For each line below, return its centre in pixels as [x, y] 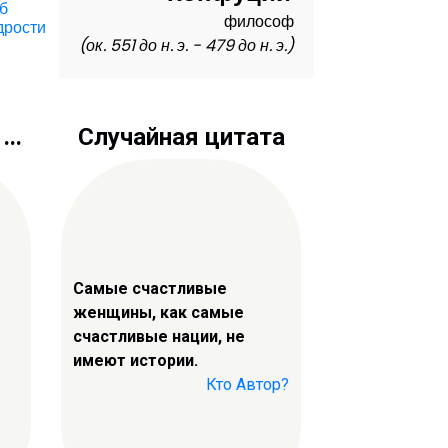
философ [258, 22]
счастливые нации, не [159, 336]
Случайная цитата [181, 137]
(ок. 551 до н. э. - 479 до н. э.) [186, 46]
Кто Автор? [247, 384]
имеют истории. [135, 360]
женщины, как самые [158, 312]
